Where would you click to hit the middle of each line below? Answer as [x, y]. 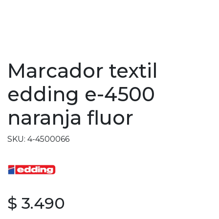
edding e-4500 [81, 94]
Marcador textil [83, 71]
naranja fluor [70, 118]
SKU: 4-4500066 [38, 139]
